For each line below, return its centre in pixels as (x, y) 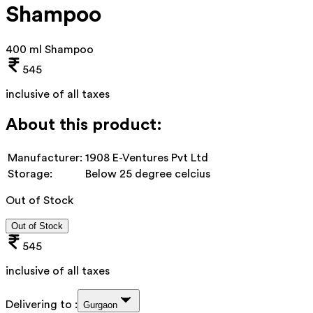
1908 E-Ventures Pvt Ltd (147, 158)
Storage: (30, 174)
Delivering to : (42, 304)
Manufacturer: (45, 158)
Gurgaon (100, 305)
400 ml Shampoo (50, 49)
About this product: (84, 125)
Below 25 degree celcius (148, 174)
